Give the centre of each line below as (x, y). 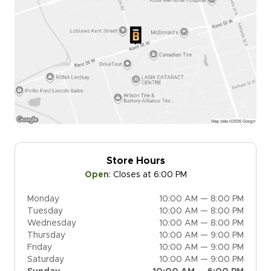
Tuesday (45, 211)
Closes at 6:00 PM (150, 175)
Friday (40, 247)
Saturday (46, 259)
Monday (43, 199)
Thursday (46, 235)
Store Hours (135, 161)
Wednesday (52, 223)
